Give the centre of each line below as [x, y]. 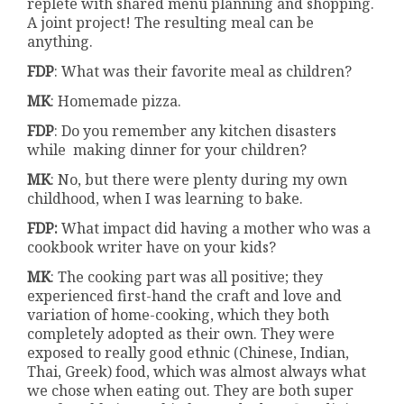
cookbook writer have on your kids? [156, 248]
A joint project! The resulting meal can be [171, 23]
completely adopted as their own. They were [181, 334]
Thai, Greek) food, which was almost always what [197, 372]
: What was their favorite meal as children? [203, 72]
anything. [60, 42]
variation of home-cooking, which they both [179, 315]
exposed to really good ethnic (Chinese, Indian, [188, 353]
